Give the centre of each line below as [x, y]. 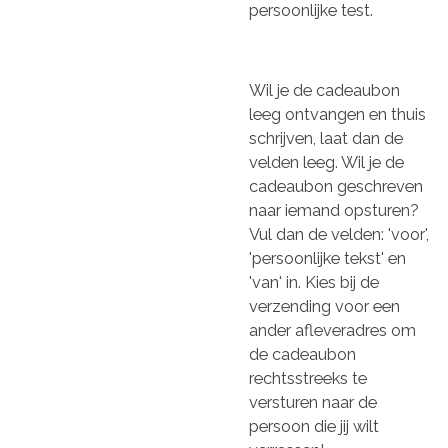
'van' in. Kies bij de [314, 283]
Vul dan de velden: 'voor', [339, 235]
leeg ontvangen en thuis [337, 115]
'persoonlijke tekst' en [327, 259]
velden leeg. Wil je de [326, 163]
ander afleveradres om [332, 331]
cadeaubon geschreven [336, 187]
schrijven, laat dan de [326, 139]
